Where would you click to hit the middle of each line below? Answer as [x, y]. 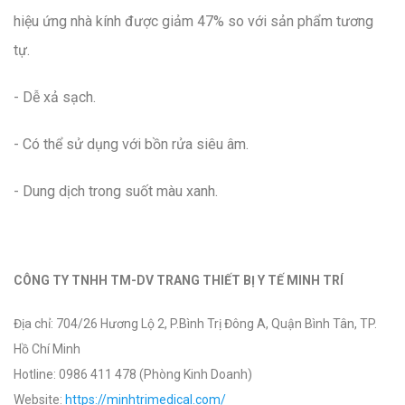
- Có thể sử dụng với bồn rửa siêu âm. [131, 145]
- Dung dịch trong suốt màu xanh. [116, 192]
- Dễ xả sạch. [55, 98]
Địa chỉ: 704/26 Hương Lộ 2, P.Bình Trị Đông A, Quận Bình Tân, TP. [195, 324]
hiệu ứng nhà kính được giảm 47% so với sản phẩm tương [193, 22]
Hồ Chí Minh [47, 349]
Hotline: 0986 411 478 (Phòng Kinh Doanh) [133, 375]
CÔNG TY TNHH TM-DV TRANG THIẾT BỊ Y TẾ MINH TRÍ [179, 281]
